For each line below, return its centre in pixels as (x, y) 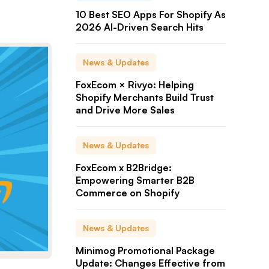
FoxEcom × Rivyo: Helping (135, 84)
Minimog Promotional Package (145, 250)
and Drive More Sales (125, 110)
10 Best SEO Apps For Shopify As (151, 14)
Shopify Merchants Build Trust (145, 97)
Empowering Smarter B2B (135, 180)
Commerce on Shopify (128, 192)
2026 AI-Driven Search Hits (140, 27)
